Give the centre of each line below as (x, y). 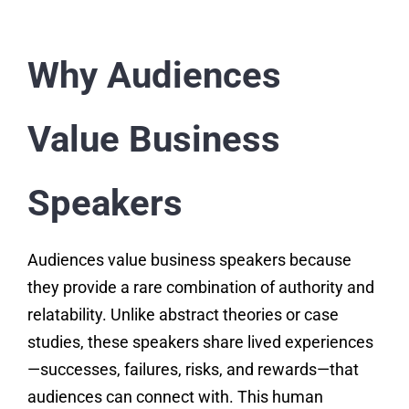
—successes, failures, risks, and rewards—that (193, 370)
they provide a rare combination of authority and (200, 288)
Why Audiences (154, 76)
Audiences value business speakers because (189, 260)
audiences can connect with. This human (175, 397)
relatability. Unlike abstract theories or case (183, 315)
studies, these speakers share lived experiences (200, 342)
